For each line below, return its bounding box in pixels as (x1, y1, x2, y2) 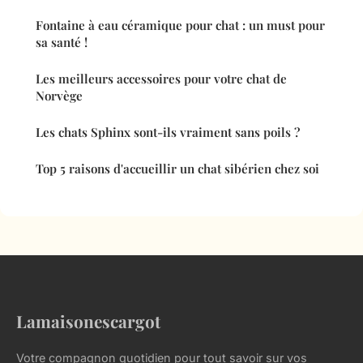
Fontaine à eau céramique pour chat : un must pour (36, 17, 325, 34)
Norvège (36, 88, 83, 105)
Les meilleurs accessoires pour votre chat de (36, 70, 287, 88)
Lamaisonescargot (16, 310, 160, 333)
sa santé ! (36, 34, 88, 51)
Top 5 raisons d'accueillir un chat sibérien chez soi (36, 160, 319, 177)
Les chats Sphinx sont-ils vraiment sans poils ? (36, 124, 300, 141)
